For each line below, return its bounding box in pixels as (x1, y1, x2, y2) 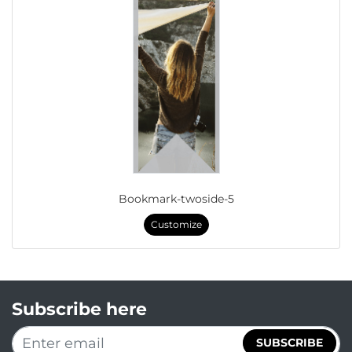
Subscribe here (12, 298, 147, 320)
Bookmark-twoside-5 (118, 191, 234, 206)
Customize (150, 218, 202, 230)
